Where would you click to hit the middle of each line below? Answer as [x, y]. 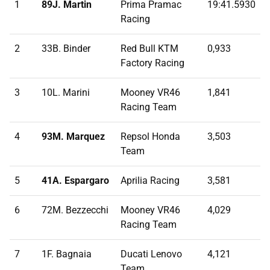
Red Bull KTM [149, 49]
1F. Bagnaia [67, 254]
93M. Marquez [73, 137]
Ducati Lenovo [151, 254]
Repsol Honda [150, 137]
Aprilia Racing [150, 181]
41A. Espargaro [75, 181]
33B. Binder [66, 49]
